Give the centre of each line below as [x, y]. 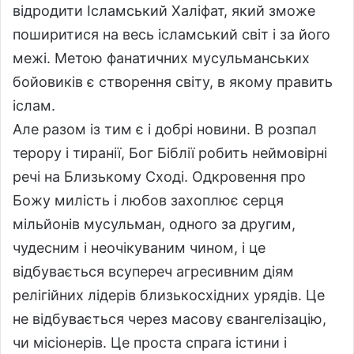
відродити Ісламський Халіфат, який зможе [164, 10]
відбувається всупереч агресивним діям [153, 271]
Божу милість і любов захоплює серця [148, 200]
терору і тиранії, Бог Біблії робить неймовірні [170, 153]
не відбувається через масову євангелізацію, [169, 318]
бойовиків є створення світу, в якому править [173, 81]
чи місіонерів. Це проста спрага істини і [150, 342]
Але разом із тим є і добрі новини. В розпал [165, 129]
